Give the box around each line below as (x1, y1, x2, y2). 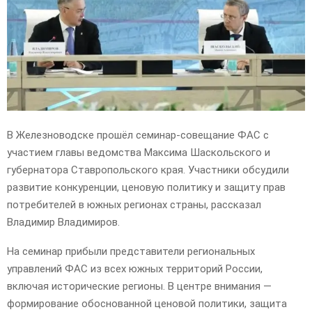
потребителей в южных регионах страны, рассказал (7, 198, 261, 211)
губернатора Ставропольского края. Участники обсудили (7, 163, 289, 176)
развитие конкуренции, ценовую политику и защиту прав (7, 180, 286, 194)
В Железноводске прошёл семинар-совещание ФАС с (7, 128, 269, 141)
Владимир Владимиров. (7, 215, 120, 228)
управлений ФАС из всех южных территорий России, (7, 262, 263, 275)
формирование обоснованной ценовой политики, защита (7, 297, 287, 310)
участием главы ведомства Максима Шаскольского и (7, 146, 270, 159)
